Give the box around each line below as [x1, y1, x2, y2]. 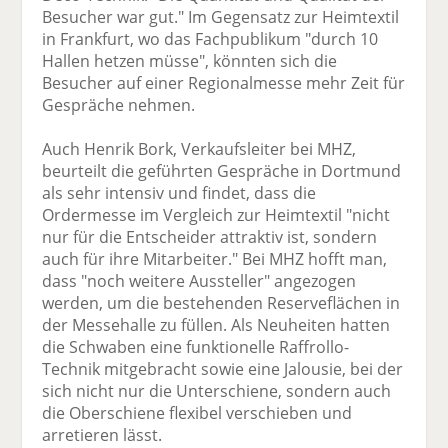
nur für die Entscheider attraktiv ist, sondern [42, 226, 378, 249]
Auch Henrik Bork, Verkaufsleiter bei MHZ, [42, 138, 357, 161]
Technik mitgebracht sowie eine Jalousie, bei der [42, 358, 404, 381]
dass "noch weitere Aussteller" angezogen [42, 270, 357, 293]
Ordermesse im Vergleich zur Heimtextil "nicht [42, 204, 391, 227]
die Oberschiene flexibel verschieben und [42, 402, 353, 425]
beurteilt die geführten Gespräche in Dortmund [42, 160, 402, 183]
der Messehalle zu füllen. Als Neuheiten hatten [42, 314, 391, 337]
